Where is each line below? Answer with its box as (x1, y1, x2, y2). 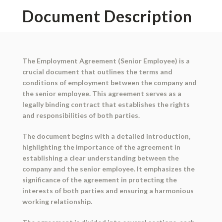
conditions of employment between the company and (22, 78, 197, 87)
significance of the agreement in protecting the (22, 175, 177, 184)
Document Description (22, 6, 192, 26)
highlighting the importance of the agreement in (22, 143, 180, 152)
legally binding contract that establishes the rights (22, 100, 190, 109)
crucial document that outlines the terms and (22, 67, 172, 76)
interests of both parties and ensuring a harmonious (22, 186, 194, 195)
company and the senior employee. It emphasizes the (22, 165, 195, 173)
